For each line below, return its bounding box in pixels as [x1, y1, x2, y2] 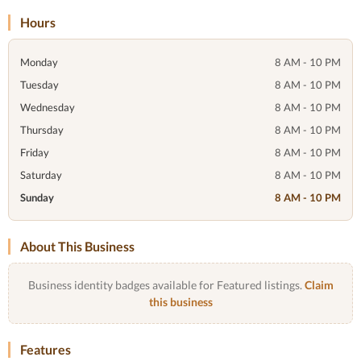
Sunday [20, 191, 54, 204]
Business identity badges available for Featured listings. [27, 278, 305, 292]
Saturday [20, 168, 62, 181]
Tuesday [20, 78, 59, 91]
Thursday [20, 123, 64, 136]
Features [20, 342, 71, 357]
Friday [20, 146, 49, 159]
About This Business [20, 239, 135, 254]
